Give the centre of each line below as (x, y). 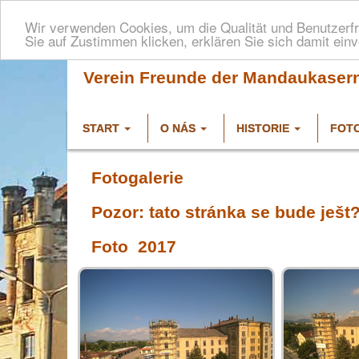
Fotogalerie (137, 178)
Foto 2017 (134, 247)
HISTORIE (263, 128)
